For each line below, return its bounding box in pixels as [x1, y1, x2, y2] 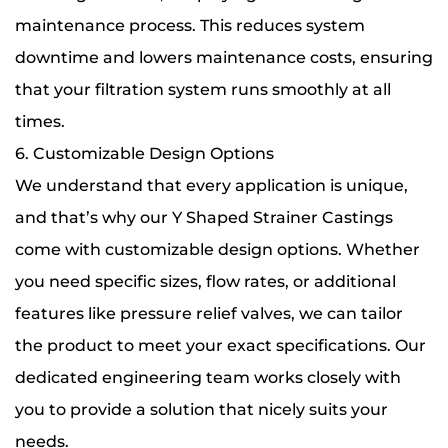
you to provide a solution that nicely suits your [15, 399, 388, 419]
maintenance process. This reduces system [15, 15, 365, 35]
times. [15, 111, 65, 131]
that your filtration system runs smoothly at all [15, 79, 391, 99]
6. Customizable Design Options [15, 143, 274, 163]
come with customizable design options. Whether [15, 239, 420, 259]
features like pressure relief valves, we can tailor [15, 303, 403, 323]
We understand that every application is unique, [15, 175, 408, 195]
